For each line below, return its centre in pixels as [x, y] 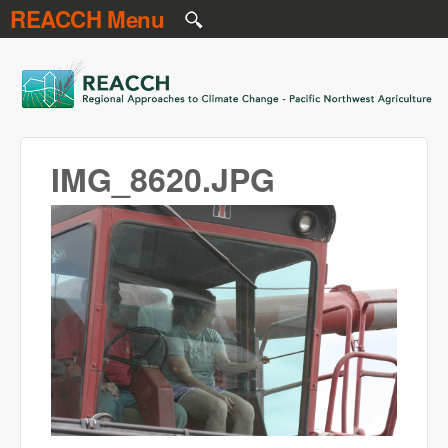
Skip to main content [200, 15]
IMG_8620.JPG [163, 179]
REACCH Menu [87, 19]
